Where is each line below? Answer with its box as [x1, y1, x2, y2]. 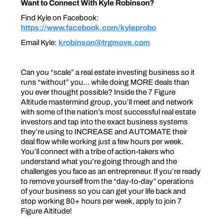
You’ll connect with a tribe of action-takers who [21, 147, 174, 156]
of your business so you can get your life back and [21, 186, 186, 195]
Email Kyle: [21, 38, 58, 47]
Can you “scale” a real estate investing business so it [21, 67, 195, 76]
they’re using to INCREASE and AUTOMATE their [21, 127, 187, 136]
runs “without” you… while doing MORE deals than [21, 77, 189, 86]
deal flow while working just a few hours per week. [21, 137, 183, 146]
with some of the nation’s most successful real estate [21, 107, 196, 116]
